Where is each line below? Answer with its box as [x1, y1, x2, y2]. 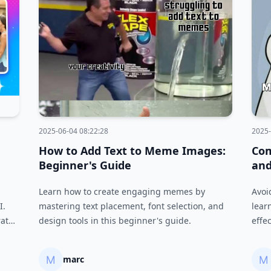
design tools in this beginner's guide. [39, 215, 191, 226]
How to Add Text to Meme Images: [39, 143, 226, 158]
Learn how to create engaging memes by [39, 186, 205, 197]
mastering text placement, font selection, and [39, 200, 224, 212]
